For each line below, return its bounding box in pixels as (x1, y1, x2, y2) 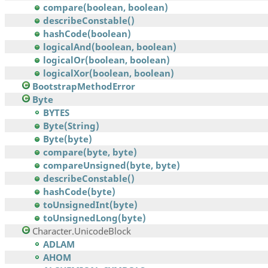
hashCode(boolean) (43, 28, 131, 40)
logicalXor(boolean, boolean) (43, 67, 174, 80)
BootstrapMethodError (32, 80, 135, 93)
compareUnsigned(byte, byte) (43, 159, 180, 172)
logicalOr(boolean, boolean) (43, 54, 170, 66)
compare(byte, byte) (43, 146, 137, 159)
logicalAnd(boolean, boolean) (43, 41, 176, 53)
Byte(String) (43, 120, 99, 132)
